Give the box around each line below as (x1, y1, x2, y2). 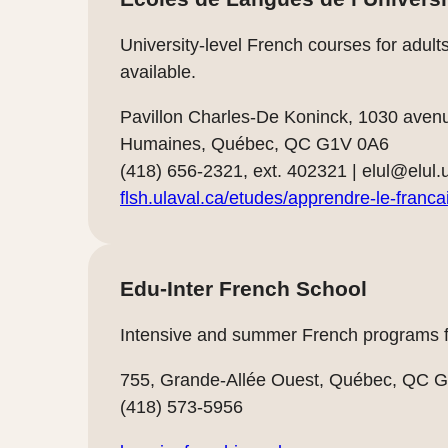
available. (120, 61, 196, 82)
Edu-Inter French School (120, 276, 367, 300)
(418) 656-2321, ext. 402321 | (120, 160, 362, 181)
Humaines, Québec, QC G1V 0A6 (120, 133, 389, 154)
